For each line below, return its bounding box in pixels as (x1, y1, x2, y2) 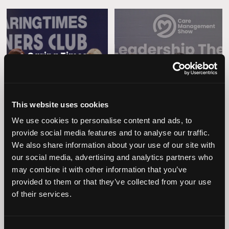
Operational (30, 180, 85, 193)
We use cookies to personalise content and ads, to (12, 116, 192, 125)
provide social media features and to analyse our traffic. (12, 128, 210, 137)
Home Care (144, 186, 193, 198)
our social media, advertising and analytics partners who (12, 153, 213, 162)
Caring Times (27, 49, 87, 62)
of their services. (12, 190, 72, 198)
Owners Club (29, 59, 86, 72)
